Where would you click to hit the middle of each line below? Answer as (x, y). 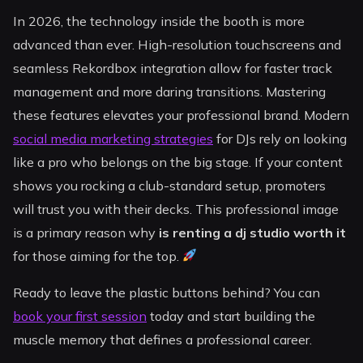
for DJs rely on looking (280, 139)
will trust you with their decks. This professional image (176, 209)
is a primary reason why (86, 233)
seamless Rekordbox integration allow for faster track (173, 68)
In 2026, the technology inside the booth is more (159, 21)
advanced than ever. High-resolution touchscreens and (177, 45)
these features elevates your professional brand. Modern (181, 115)
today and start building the (231, 316)
